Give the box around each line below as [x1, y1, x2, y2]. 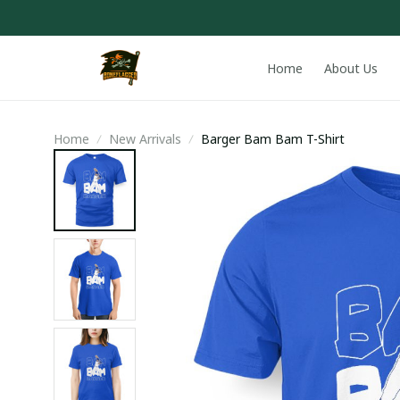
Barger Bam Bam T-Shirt [201, 130, 345, 147]
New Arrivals [109, 130, 181, 147]
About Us [323, 59, 378, 77]
